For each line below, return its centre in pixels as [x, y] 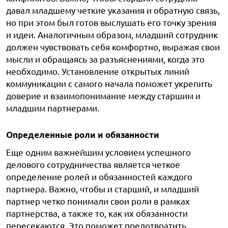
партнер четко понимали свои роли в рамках [98, 201]
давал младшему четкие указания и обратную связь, [113, 10]
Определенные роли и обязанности [83, 135]
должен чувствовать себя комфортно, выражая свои [113, 47]
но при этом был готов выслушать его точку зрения [111, 22]
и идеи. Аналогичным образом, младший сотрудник [112, 34]
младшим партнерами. [53, 108]
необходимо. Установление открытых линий [98, 71]
